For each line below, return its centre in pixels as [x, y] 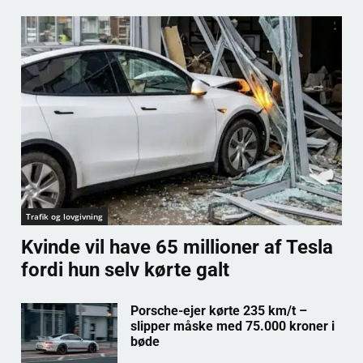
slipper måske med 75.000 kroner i [232, 326]
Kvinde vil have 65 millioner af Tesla [177, 247]
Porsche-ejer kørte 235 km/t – [218, 310]
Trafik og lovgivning [64, 216]
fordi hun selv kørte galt [125, 269]
